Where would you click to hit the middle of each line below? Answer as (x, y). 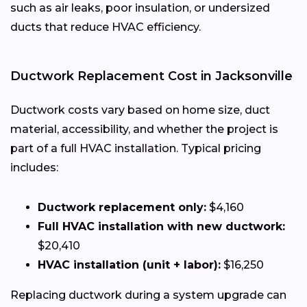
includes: (34, 167)
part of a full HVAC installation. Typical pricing (136, 148)
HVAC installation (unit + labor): (129, 265)
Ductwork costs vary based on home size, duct (140, 110)
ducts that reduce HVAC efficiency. (106, 27)
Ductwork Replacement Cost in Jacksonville (151, 76)
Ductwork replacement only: (122, 207)
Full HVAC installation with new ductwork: (161, 226)
